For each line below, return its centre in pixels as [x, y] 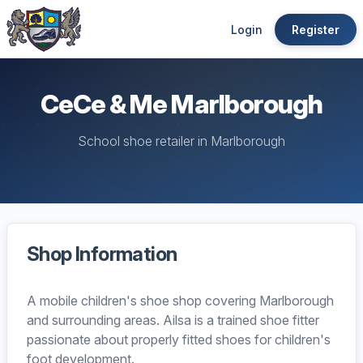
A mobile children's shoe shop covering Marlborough [180, 301]
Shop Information [102, 254]
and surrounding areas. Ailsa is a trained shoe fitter [173, 320]
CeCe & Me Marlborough [181, 104]
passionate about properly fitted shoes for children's [179, 340]
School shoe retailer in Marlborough [181, 141]
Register [316, 29]
